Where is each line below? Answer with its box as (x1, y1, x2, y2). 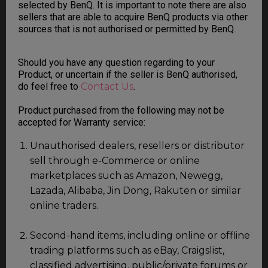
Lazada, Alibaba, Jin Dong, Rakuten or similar (30, 184, 241, 196)
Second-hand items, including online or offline (30, 229, 250, 241)
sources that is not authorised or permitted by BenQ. (18, 23, 240, 35)
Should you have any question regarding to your (18, 56, 215, 68)
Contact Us (81, 80, 133, 92)
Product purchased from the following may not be (18, 104, 224, 116)
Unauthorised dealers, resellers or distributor (30, 139, 245, 151)
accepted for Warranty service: (18, 116, 150, 128)
